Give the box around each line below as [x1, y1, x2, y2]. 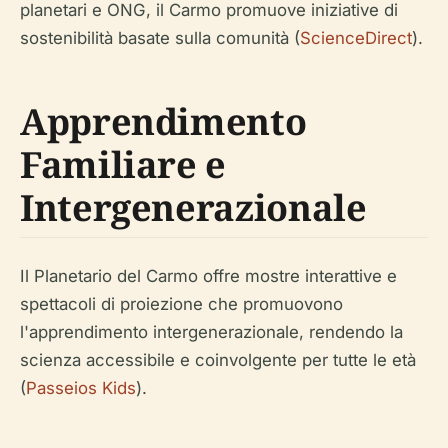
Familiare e [20, 140, 227, 189]
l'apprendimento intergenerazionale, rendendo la [20, 322, 403, 342]
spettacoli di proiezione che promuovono [20, 294, 343, 314]
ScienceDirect [300, 28, 412, 48]
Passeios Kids [26, 378, 136, 398]
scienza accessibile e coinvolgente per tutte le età [20, 350, 416, 370]
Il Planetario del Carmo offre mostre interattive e [20, 266, 397, 286]
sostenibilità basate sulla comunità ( [20, 28, 300, 48]
